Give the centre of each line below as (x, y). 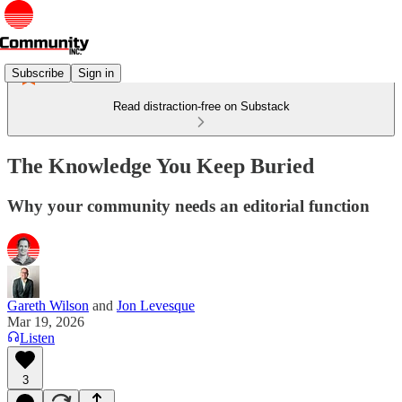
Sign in (96, 73)
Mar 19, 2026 (46, 321)
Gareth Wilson (48, 305)
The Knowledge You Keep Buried (161, 166)
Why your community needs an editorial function (188, 205)
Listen (37, 337)
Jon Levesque (156, 305)
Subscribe (38, 73)
